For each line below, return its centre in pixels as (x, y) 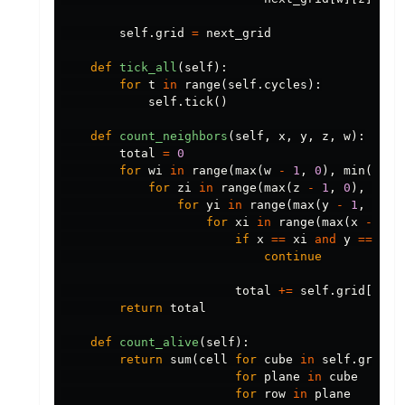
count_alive (159, 343)
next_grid (239, 33)
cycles (286, 85)
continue (293, 257)
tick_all (148, 68)
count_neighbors (174, 137)
